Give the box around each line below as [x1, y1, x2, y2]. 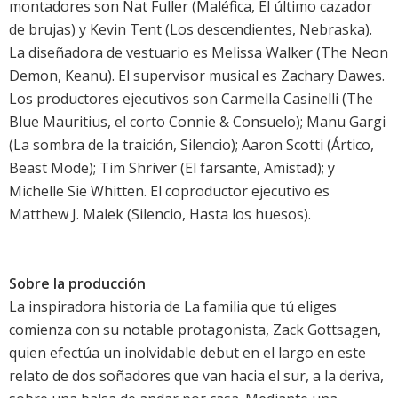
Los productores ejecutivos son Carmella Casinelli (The [9, 89, 373, 109]
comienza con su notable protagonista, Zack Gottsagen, [9, 320, 381, 340]
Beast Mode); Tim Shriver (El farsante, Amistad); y [9, 158, 335, 179]
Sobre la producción [9, 274, 146, 294]
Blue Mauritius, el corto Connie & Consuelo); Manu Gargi [9, 112, 386, 132]
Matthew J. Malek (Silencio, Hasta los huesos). [9, 204, 311, 225]
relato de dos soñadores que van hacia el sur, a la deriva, [9, 366, 384, 386]
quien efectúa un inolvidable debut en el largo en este [9, 343, 366, 363]
